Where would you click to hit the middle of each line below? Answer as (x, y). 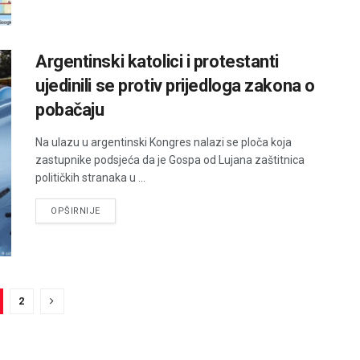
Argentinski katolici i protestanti (157, 61)
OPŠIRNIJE (76, 211)
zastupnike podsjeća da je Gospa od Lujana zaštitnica (170, 160)
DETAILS (119, 210)
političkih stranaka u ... (90, 177)
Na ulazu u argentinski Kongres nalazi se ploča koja (164, 142)
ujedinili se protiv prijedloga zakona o (175, 85)
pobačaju (70, 109)
